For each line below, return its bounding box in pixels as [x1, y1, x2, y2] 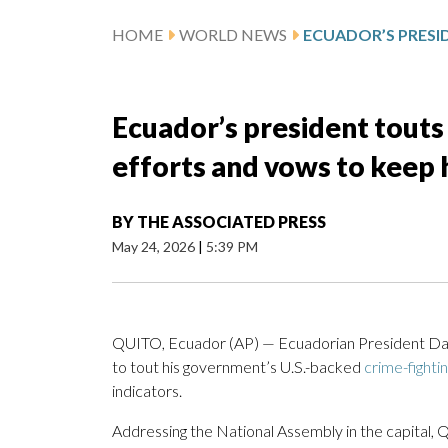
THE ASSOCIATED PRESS [137, 212, 326, 232]
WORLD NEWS [179, 25, 287, 45]
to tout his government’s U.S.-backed [112, 357, 364, 377]
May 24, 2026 [112, 238, 198, 256]
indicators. [112, 381, 182, 401]
